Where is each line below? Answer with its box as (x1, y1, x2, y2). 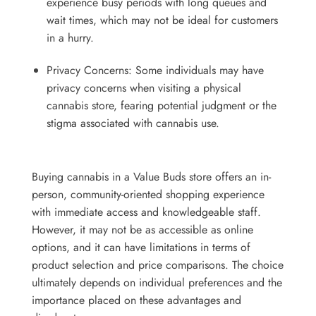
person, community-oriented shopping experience (32, 186, 265, 202)
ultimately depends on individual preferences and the (32, 274, 282, 291)
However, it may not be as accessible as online (32, 221, 253, 238)
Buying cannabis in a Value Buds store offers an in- (32, 168, 271, 185)
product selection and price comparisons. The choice (32, 256, 284, 273)
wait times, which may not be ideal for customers (46, 12, 278, 29)
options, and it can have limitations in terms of (32, 238, 250, 255)
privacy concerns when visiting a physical (46, 79, 241, 96)
